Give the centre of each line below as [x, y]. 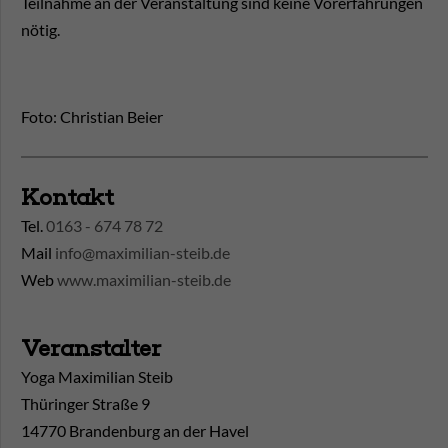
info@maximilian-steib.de [142, 253]
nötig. [40, 30]
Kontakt [67, 198]
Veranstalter [91, 349]
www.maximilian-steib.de [144, 280]
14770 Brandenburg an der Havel [135, 431]
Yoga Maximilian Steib [97, 377]
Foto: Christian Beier [92, 117]
